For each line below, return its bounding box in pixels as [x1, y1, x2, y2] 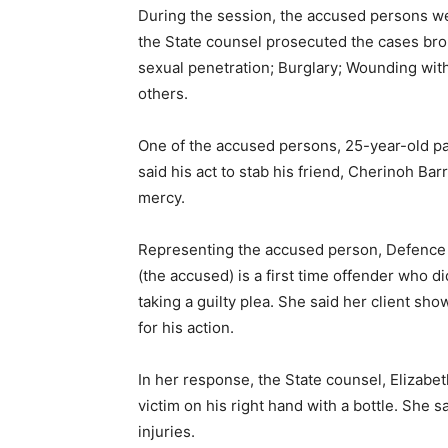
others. [138, 84, 188, 103]
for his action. [138, 318, 234, 337]
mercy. [138, 188, 185, 207]
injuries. [138, 422, 195, 441]
